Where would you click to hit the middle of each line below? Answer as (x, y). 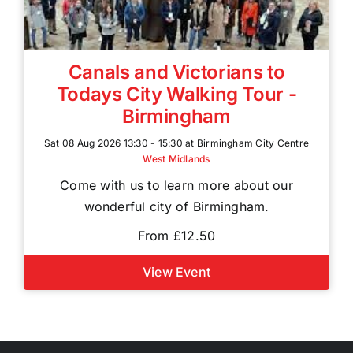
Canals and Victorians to (176, 72)
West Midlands (176, 159)
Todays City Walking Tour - (176, 94)
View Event (176, 272)
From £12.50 (176, 236)
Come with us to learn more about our (176, 185)
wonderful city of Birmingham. (176, 206)
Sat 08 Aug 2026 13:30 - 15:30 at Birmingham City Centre (176, 143)
